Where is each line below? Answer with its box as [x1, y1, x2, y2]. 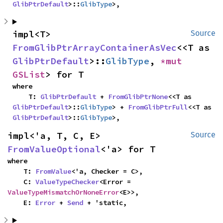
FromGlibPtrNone [108, 92, 168, 102]
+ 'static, [83, 198, 127, 208]
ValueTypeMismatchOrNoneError [7, 188, 119, 197]
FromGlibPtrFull [128, 103, 188, 112]
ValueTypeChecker [35, 177, 99, 187]
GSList [12, 69, 45, 81]
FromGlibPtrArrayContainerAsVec [12, 42, 177, 54]
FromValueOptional [7, 143, 101, 155]
